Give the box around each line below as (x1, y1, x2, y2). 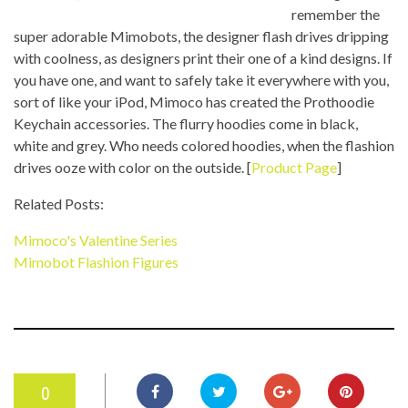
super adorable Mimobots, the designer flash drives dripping (14, 27, 389, 45)
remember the (291, 5, 380, 23)
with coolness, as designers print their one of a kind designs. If (14, 49, 393, 66)
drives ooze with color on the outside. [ (14, 158, 251, 176)
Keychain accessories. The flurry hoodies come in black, (14, 115, 358, 132)
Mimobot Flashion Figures (14, 253, 178, 270)
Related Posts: (14, 195, 104, 212)
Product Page (251, 158, 337, 176)
